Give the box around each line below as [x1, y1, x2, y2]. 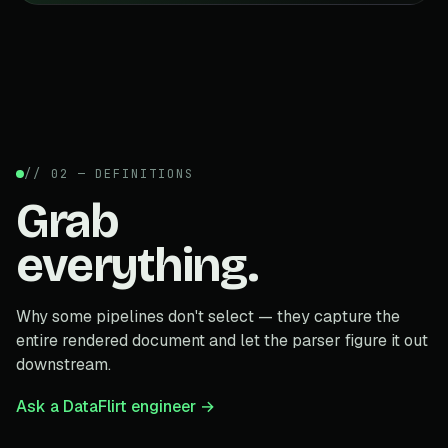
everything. [16, 235, 258, 294]
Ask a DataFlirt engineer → [16, 395, 215, 417]
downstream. [16, 353, 111, 375]
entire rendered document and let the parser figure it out [16, 329, 428, 351]
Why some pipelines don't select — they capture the [16, 305, 400, 327]
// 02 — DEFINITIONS [24, 165, 194, 182]
